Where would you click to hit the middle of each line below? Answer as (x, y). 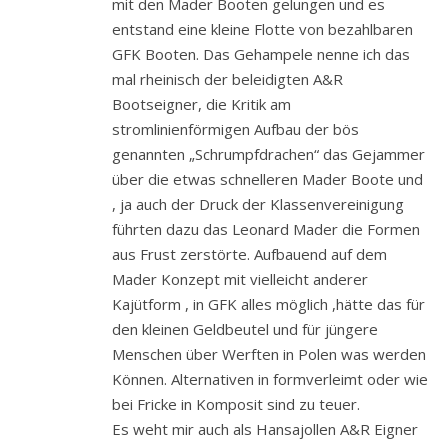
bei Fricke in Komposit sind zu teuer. (236, 403)
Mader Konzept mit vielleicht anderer (240, 278)
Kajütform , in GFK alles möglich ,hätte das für (268, 303)
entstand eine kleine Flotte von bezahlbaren (262, 28)
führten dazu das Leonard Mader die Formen (266, 228)
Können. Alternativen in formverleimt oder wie (270, 378)
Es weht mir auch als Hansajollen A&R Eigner (265, 428)
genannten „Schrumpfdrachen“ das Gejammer (268, 153)
